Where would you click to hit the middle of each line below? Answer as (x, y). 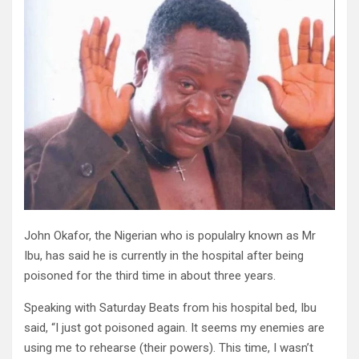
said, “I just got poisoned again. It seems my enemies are (174, 328)
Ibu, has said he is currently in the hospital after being (164, 256)
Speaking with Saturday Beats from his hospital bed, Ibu (170, 308)
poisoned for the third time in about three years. (150, 276)
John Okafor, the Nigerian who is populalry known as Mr (170, 236)
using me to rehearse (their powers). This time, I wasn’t (169, 348)
